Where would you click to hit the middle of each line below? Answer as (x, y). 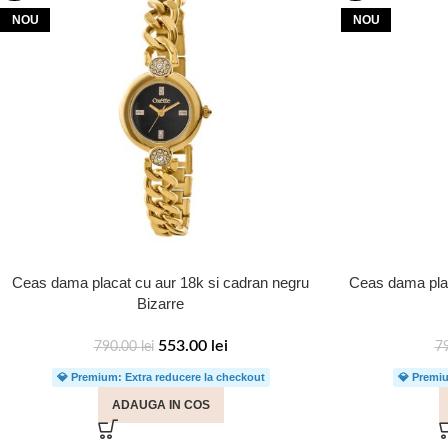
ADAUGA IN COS (160, 405)
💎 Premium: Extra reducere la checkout (160, 377)
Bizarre (160, 303)
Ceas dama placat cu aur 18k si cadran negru (160, 282)
